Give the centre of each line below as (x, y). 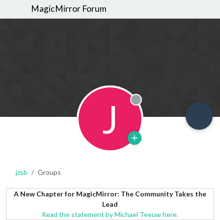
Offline (155, 108)
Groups (49, 172)
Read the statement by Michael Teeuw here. (110, 214)
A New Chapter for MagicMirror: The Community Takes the (110, 193)
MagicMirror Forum (69, 9)
